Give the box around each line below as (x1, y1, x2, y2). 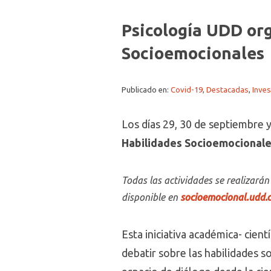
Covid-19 (171, 85, 203, 94)
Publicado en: (122, 85, 171, 94)
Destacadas (206, 85, 249, 94)
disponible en (122, 192, 180, 203)
